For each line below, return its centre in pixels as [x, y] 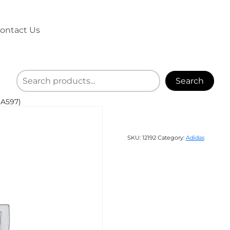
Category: [171, 137]
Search [189, 81]
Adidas [195, 137]
